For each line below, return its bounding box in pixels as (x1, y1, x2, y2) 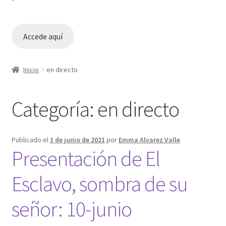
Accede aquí (23, 31, 63, 41)
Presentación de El (11, 145, 160, 172)
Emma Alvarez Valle (118, 135, 180, 144)
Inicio (23, 65, 39, 75)
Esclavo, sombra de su (11, 170, 188, 197)
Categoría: (11, 95, 97, 122)
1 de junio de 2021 (49, 135, 105, 144)
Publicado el (11, 135, 50, 144)
